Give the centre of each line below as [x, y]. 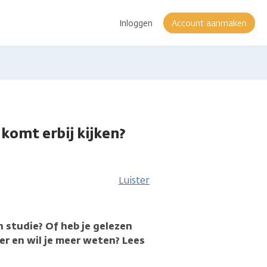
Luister [134, 180]
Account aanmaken [209, 23]
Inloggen [136, 23]
